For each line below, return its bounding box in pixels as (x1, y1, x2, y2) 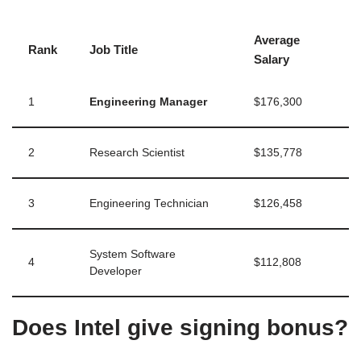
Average (254, 32, 300, 47)
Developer (89, 264, 142, 277)
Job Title (89, 42, 138, 56)
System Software (89, 247, 176, 260)
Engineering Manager (89, 95, 207, 108)
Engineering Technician (89, 197, 209, 210)
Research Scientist (89, 146, 185, 159)
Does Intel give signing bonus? (12, 314, 348, 340)
